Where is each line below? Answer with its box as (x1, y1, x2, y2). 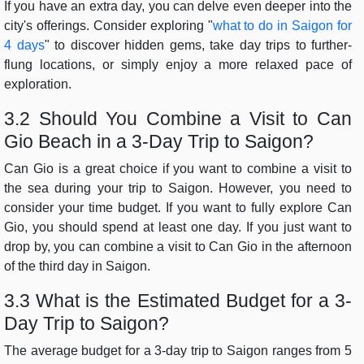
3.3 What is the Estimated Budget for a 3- (4, 290, 352, 312)
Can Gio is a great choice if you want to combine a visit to (4, 162, 352, 176)
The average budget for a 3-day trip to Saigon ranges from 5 (4, 344, 352, 358)
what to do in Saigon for (212, 19, 353, 33)
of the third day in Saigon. (4, 259, 150, 274)
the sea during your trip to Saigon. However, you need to (4, 181, 352, 196)
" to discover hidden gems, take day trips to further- (44, 38, 352, 53)
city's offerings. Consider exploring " (4, 19, 213, 33)
